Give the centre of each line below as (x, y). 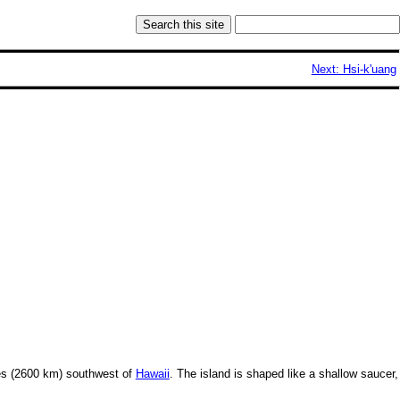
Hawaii (152, 374)
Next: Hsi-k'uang (354, 70)
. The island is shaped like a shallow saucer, (283, 374)
